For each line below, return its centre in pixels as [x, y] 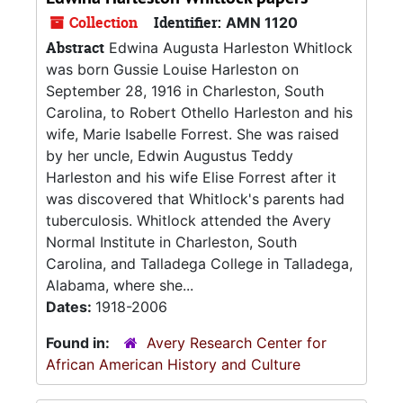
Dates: [71, 307]
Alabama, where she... [120, 285]
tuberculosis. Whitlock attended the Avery [188, 220]
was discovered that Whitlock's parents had [195, 199]
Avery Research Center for [237, 343]
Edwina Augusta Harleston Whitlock [228, 48]
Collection [102, 22]
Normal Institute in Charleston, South [171, 242]
